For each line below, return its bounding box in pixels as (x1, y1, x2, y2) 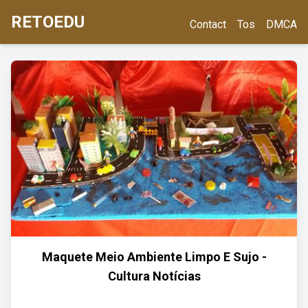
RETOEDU (11, 12, 85, 32)
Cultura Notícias (107, 269, 201, 283)
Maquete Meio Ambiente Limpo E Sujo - (41, 250, 267, 264)
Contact (190, 18, 226, 31)
